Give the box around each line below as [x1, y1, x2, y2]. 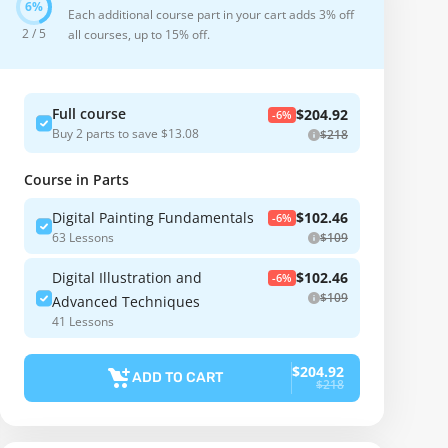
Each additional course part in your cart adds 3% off [68, 6, 354, 23]
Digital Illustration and [52, 268, 202, 287]
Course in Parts [24, 170, 129, 189]
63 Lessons [52, 229, 114, 246]
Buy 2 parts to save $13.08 [52, 124, 199, 142]
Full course [52, 103, 126, 123]
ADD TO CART [132, 369, 223, 386]
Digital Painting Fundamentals [52, 208, 254, 227]
